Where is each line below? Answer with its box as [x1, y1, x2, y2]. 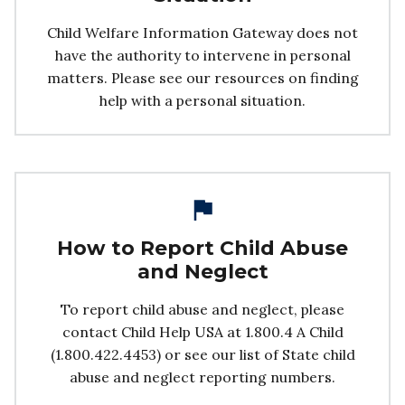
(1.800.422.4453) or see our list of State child [50, 344, 355, 363]
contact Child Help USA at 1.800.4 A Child [61, 322, 344, 341]
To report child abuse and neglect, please [61, 299, 344, 318]
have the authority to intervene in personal [54, 45, 351, 64]
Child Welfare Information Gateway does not [47, 23, 358, 42]
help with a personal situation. [99, 90, 306, 109]
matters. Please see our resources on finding [46, 68, 359, 87]
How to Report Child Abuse [57, 235, 348, 260]
